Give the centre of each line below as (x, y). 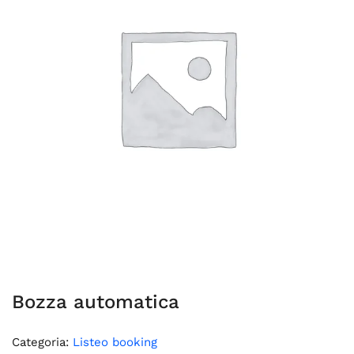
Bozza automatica (96, 302)
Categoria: (42, 342)
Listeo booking (115, 342)
